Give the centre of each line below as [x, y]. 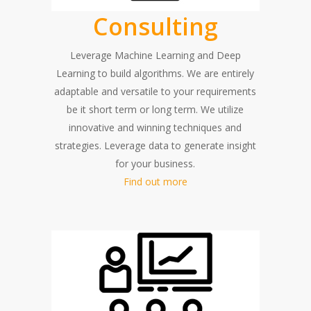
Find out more [155, 181]
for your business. [155, 163]
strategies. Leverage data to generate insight [155, 145]
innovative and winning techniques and [155, 127]
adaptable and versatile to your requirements [155, 91]
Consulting [155, 26]
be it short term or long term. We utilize [155, 109]
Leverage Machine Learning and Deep [155, 55]
